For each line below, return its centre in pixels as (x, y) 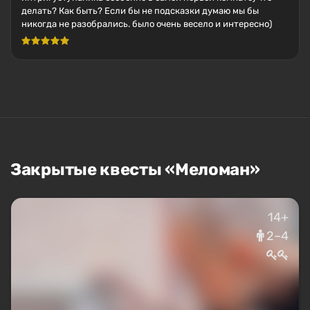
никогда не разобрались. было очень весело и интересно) (147, 24)
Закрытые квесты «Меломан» (135, 170)
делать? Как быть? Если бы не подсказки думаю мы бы (140, 11)
